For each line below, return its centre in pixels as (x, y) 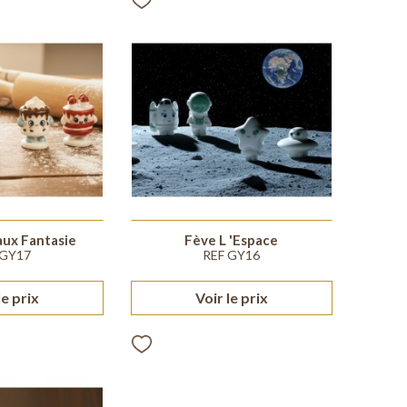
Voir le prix (231, 298)
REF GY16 (232, 255)
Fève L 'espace (232, 240)
